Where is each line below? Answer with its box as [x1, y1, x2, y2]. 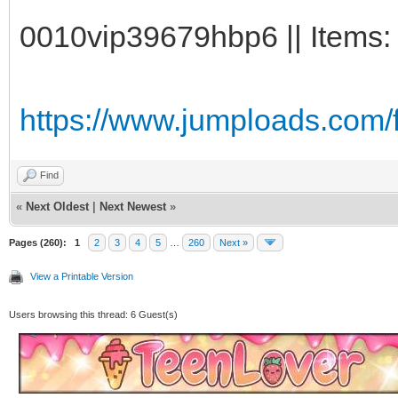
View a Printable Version [30, 270, 133, 282]
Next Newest [99, 199, 166, 213]
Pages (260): [9, 236, 67, 248]
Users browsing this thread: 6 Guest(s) [9, 308, 178, 320]
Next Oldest [26, 199, 89, 213]
